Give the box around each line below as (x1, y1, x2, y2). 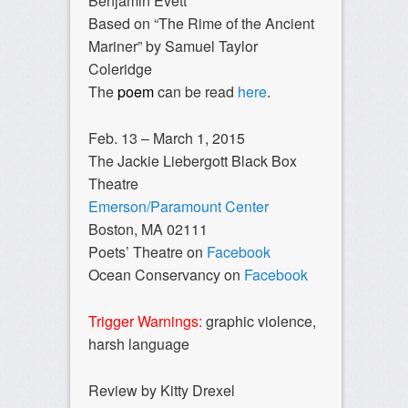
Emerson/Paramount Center (87, 195, 269, 217)
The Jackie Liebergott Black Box (87, 149, 297, 171)
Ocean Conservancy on (87, 263, 244, 285)
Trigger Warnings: (87, 310, 202, 331)
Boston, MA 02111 (87, 218, 208, 240)
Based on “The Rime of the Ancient (87, 12, 314, 34)
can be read (153, 80, 238, 102)
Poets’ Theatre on (87, 240, 207, 262)
